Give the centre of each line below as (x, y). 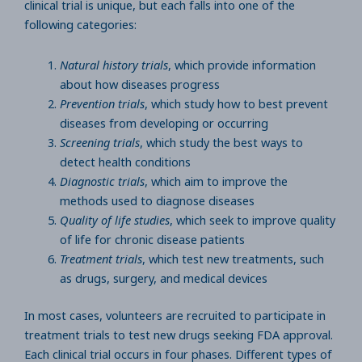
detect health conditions (126, 161)
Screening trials (99, 142)
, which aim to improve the (216, 181)
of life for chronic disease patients (154, 239)
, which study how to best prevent (236, 103)
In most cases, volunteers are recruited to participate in (175, 315)
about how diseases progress (141, 84)
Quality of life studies (114, 219)
